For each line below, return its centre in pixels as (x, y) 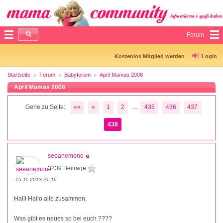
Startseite (19, 74)
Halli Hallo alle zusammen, (50, 199)
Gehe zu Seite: (45, 107)
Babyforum (77, 74)
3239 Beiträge (68, 168)
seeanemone (66, 156)
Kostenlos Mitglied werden (150, 56)
